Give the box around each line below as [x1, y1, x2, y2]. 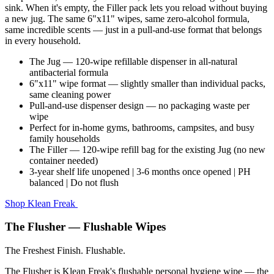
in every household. [5, 35, 81, 46]
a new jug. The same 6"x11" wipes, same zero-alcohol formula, [5, 13, 250, 24]
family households [29, 133, 100, 144]
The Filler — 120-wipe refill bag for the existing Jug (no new [29, 144, 265, 155]
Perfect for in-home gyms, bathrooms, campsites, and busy [29, 122, 254, 133]
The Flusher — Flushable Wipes [5, 220, 166, 234]
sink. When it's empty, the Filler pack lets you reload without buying [5, 2, 267, 13]
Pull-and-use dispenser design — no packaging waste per [29, 100, 250, 111]
